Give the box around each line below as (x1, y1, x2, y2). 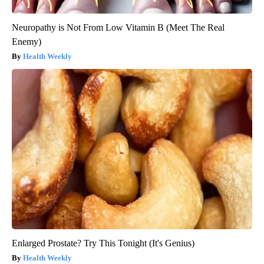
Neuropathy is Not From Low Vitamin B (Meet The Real (12, 22, 225, 32)
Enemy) (12, 36, 41, 47)
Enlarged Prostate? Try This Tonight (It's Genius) (12, 237, 194, 248)
